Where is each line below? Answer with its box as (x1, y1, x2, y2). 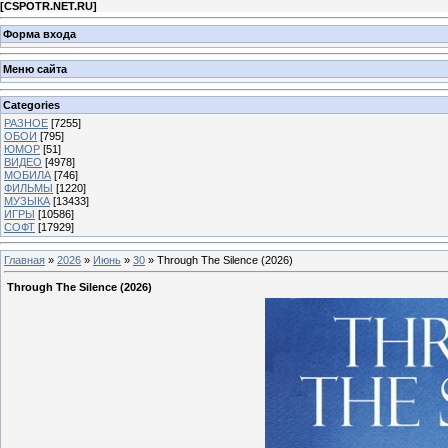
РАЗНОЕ (4, 116, 48, 129)
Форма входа (3, 27, 76, 40)
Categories (3, 98, 60, 111)
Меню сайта (3, 63, 67, 76)
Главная (4, 253, 45, 266)
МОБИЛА (4, 168, 51, 181)
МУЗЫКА (4, 194, 50, 207)
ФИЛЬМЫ (4, 181, 53, 194)
